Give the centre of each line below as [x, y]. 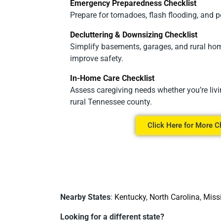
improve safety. [97, 58]
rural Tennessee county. [111, 102]
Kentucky [130, 197]
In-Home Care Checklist [112, 78]
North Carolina [175, 197]
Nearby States [85, 197]
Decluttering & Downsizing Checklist [134, 35]
